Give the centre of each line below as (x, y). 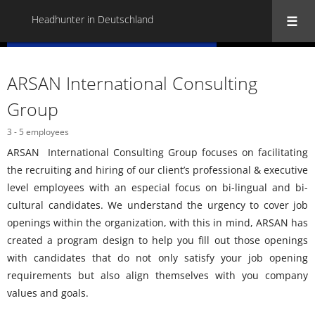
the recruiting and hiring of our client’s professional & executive (157, 169)
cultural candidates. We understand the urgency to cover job (157, 205)
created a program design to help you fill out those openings (157, 240)
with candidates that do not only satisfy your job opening (157, 257)
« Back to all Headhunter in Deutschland (112, 57)
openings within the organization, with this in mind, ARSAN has (157, 222)
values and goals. (48, 292)
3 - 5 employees (38, 131)
